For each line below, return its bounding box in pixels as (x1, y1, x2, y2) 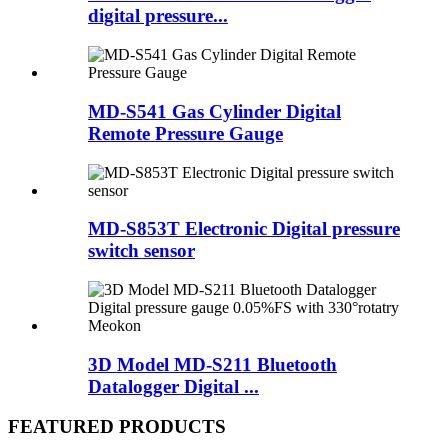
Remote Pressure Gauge (88, 122, 283, 144)
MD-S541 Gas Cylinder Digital (88, 100, 341, 122)
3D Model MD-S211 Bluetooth (88, 353, 337, 375)
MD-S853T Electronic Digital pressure (88, 218, 400, 240)
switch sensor (88, 240, 195, 262)
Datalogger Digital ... (88, 375, 259, 397)
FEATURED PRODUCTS (8, 416, 226, 438)
